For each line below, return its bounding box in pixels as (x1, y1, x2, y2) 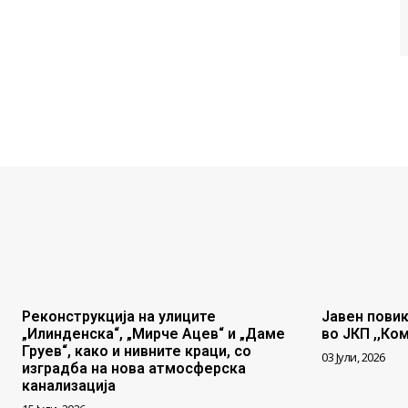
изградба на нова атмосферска (22, 360, 246, 378)
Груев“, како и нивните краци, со (22, 342, 251, 361)
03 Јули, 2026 (321, 349, 385, 366)
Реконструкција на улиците (22, 308, 216, 326)
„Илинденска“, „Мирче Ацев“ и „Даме (22, 325, 285, 343)
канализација (22, 377, 116, 395)
